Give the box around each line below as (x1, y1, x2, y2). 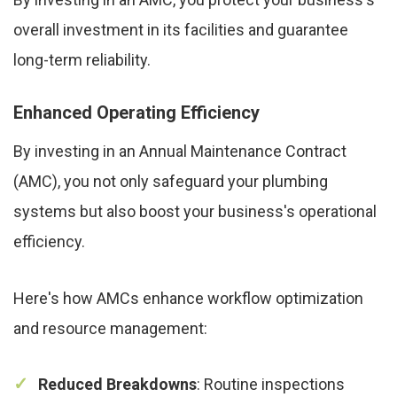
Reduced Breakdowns (38, 375, 197, 394)
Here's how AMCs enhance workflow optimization (13, 289, 363, 308)
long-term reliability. (13, 51, 151, 70)
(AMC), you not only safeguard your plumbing (13, 172, 328, 191)
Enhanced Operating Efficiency (13, 102, 260, 124)
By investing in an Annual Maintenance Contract (13, 142, 346, 161)
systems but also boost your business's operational (13, 202, 377, 222)
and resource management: (13, 319, 207, 339)
